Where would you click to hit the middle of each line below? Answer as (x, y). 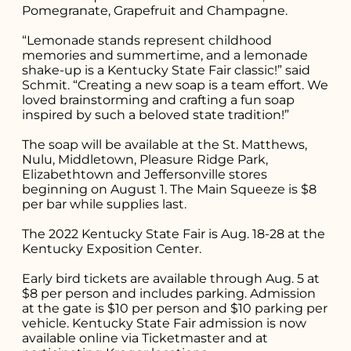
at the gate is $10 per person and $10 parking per (175, 308)
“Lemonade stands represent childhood (147, 40)
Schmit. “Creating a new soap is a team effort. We (175, 85)
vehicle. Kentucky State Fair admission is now (165, 323)
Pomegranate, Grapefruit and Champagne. (155, 10)
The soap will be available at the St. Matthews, (165, 144)
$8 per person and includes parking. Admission (169, 293)
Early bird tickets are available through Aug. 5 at (171, 278)
